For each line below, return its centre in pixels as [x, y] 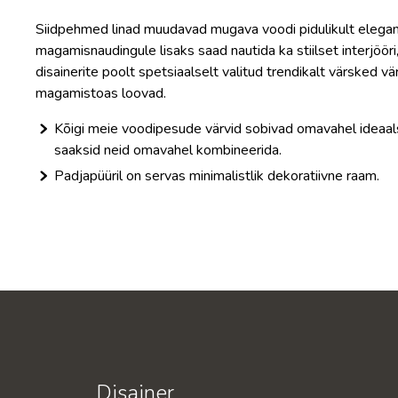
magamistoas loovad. [101, 93]
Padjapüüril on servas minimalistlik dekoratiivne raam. [217, 175]
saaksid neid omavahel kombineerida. [168, 150]
